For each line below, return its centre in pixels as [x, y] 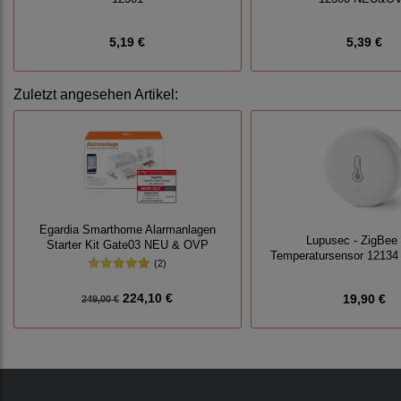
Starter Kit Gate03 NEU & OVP [127, 245]
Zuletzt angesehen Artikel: [96, 95]
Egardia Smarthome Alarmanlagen [127, 230]
